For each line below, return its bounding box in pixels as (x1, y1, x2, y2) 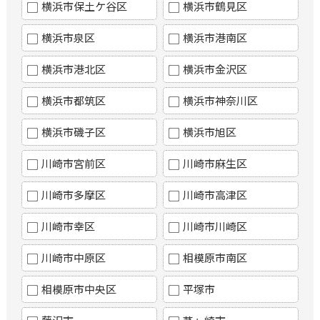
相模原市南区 (182, 250, 247, 266)
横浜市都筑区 (41, 93, 106, 109)
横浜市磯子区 (41, 124, 106, 140)
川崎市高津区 (182, 187, 247, 203)
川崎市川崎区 (182, 219, 247, 234)
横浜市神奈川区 (182, 93, 258, 109)
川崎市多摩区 (41, 187, 106, 203)
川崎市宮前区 (41, 156, 106, 171)
